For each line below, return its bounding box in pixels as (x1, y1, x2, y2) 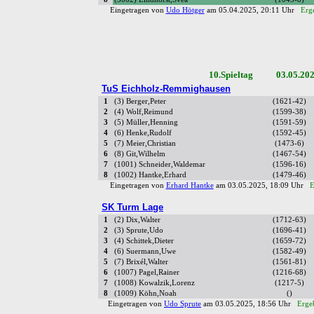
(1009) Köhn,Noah (114, 289, 177, 298)
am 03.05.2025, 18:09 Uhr (213, 182, 310, 190)
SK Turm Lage (102, 202, 163, 213)
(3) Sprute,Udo (114, 226, 163, 235)
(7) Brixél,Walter (114, 258, 168, 266)
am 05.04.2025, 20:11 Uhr (204, 6, 301, 15)
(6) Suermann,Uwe (114, 247, 176, 256)
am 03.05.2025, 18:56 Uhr (201, 300, 297, 308)
